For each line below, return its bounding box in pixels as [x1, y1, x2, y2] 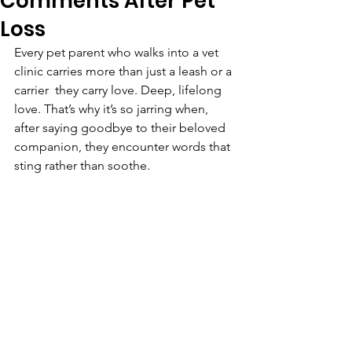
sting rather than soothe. [14, 158, 150, 173]
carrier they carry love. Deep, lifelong [14, 82, 225, 97]
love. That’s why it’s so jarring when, [14, 101, 211, 116]
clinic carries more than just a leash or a [14, 64, 235, 79]
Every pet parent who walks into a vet [14, 45, 222, 60]
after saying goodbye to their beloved [14, 120, 229, 135]
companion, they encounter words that [14, 139, 233, 154]
